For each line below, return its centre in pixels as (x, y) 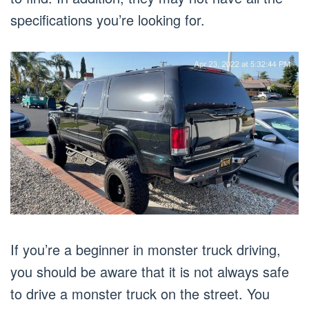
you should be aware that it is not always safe (150, 271)
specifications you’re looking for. (108, 20)
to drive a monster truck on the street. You (140, 293)
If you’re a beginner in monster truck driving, (146, 249)
